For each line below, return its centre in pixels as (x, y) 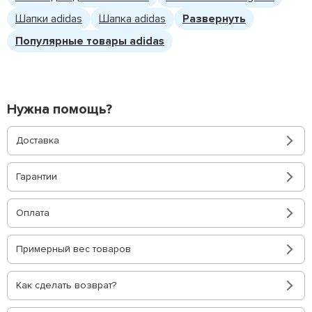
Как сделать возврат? (66, 285)
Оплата (33, 213)
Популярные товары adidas (90, 41)
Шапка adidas (132, 19)
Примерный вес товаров (73, 249)
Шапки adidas (49, 19)
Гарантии (37, 177)
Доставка (38, 140)
